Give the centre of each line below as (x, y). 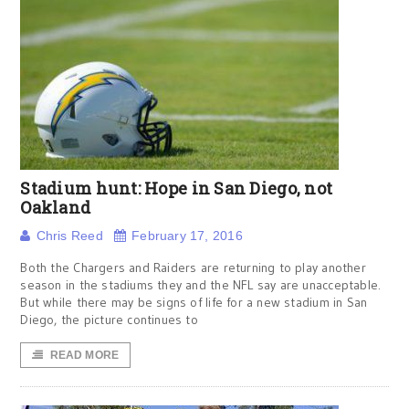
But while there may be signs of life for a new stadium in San (194, 302)
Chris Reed (69, 236)
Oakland (56, 207)
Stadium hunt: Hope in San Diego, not (177, 188)
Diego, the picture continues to (109, 320)
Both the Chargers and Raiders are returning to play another (193, 267)
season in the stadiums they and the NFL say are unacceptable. (201, 285)
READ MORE (84, 355)
